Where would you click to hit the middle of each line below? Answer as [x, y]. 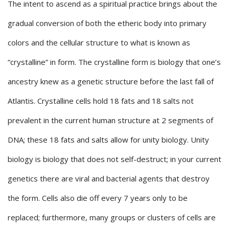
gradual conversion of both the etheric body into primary [107, 23]
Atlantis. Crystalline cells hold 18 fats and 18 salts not [101, 101]
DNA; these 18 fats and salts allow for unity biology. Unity [108, 140]
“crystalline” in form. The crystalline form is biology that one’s [114, 62]
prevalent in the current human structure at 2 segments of [110, 120]
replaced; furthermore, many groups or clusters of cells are [112, 217]
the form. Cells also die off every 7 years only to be [98, 198]
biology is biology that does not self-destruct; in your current [114, 159]
